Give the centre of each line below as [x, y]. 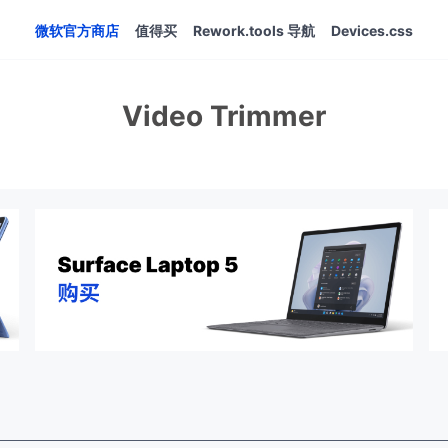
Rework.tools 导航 [254, 30]
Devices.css [372, 30]
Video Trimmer [224, 116]
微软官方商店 [77, 30]
